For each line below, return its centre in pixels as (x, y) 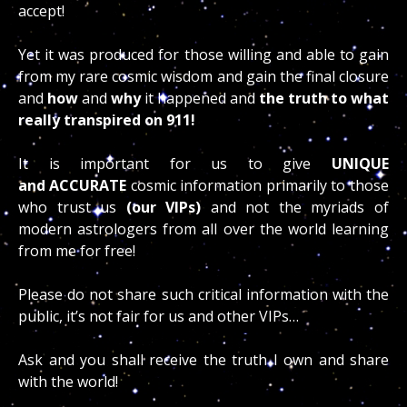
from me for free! (79, 251)
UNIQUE (350, 164)
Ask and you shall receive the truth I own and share (203, 360)
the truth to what (322, 98)
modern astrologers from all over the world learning (203, 229)
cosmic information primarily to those (258, 185)
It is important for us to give (164, 164)
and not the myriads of (295, 207)
